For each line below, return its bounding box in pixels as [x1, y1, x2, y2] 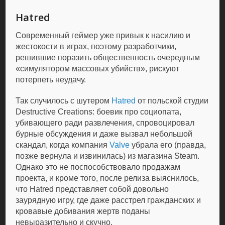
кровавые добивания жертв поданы [16, 207, 151, 215]
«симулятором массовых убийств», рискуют [16, 64, 180, 73]
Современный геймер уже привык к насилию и [16, 31, 191, 40]
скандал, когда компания [16, 141, 110, 149]
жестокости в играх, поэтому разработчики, [16, 42, 177, 51]
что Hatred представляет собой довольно [16, 185, 169, 193]
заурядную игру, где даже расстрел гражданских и [16, 196, 201, 204]
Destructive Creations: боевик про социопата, [16, 107, 182, 116]
